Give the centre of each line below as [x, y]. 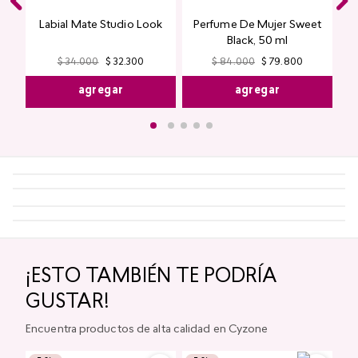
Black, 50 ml [257, 48]
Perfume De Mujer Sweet [257, 32]
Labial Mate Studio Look [101, 25]
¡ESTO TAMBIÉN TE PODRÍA [151, 324]
